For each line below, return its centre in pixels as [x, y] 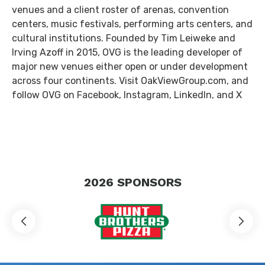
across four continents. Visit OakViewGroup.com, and [130, 81]
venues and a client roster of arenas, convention [120, 10]
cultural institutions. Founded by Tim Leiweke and [124, 38]
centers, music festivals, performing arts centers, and [132, 24]
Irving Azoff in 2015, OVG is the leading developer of [127, 52]
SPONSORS [149, 182]
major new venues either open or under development [130, 67]
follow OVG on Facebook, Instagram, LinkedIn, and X [127, 95]
